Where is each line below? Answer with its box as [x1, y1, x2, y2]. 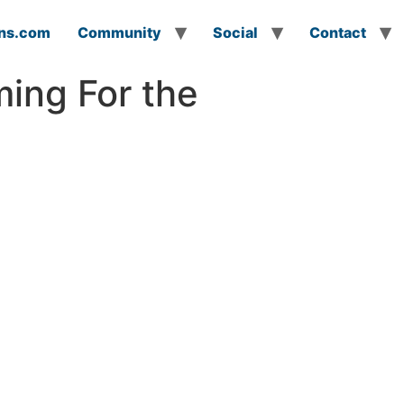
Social [213, 23, 258, 41]
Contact [309, 23, 366, 41]
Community [78, 23, 161, 41]
